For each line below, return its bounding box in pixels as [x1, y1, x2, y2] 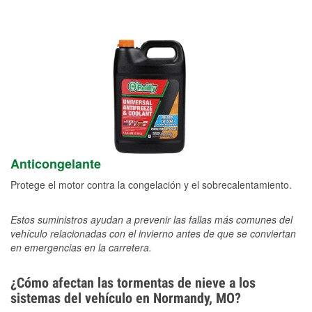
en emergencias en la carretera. [10, 240, 152, 255]
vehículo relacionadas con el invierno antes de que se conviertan [10, 226, 296, 241]
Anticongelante [10, 155, 101, 173]
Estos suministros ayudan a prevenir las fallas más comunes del [10, 212, 292, 227]
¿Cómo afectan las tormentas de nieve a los [10, 274, 256, 292]
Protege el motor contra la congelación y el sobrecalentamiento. [10, 178, 292, 192]
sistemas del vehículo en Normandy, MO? [10, 290, 241, 307]
